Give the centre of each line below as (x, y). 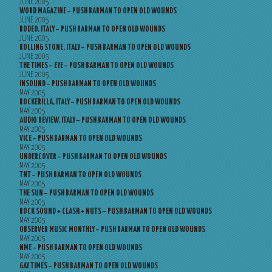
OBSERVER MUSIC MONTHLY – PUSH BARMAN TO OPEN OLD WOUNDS (112, 230)
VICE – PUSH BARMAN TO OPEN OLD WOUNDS (81, 139)
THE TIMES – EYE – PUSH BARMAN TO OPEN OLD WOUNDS (97, 66)
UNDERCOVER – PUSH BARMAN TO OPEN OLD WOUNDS (93, 157)
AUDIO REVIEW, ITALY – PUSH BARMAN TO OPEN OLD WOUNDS (103, 121)
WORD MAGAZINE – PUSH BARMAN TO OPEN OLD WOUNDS (98, 11)
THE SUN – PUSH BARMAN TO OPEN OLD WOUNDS (87, 193)
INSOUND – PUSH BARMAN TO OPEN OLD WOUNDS (88, 84)
